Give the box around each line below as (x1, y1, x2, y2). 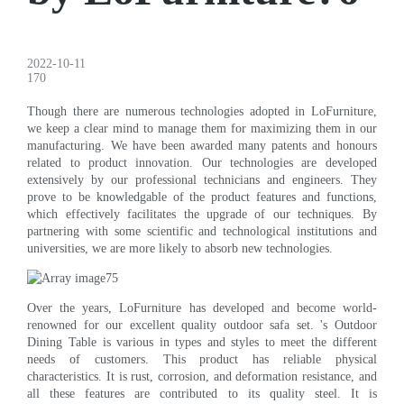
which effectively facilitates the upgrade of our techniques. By (27, 207, 377, 221)
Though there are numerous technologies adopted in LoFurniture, (27, 104, 377, 118)
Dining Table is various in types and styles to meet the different (27, 335, 377, 349)
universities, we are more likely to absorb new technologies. (27, 241, 334, 255)
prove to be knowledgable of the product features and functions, (27, 189, 377, 204)
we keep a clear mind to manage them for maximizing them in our (27, 121, 377, 135)
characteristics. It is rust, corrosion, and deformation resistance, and (27, 369, 377, 383)
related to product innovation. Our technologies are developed (27, 155, 377, 170)
